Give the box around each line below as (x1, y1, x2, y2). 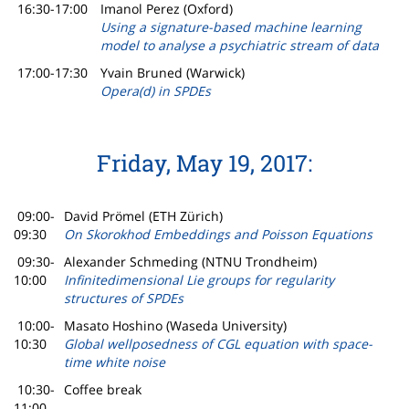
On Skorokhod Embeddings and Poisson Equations (64, 225, 372, 244)
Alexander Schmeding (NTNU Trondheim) (64, 253, 317, 271)
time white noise (64, 353, 165, 372)
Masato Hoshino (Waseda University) (64, 317, 287, 335)
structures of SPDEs (64, 289, 184, 308)
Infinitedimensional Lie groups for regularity (64, 271, 334, 289)
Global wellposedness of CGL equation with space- (64, 335, 372, 353)
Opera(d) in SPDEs (100, 82, 211, 100)
